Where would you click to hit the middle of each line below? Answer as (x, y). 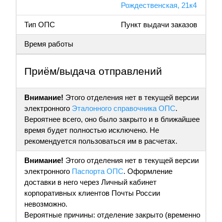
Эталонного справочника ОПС (124, 109)
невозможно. (46, 204)
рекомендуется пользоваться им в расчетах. (101, 141)
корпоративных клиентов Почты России (92, 193)
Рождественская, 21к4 (159, 5)
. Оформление (148, 171)
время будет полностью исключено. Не (92, 130)
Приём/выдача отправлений (93, 71)
